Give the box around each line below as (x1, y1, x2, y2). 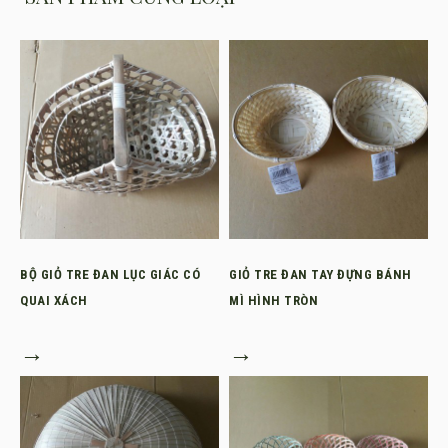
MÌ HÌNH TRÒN (229, 293, 318, 308)
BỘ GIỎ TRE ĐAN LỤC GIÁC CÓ (20, 267, 200, 282)
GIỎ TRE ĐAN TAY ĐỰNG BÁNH (229, 267, 412, 282)
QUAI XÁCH (20, 293, 88, 308)
